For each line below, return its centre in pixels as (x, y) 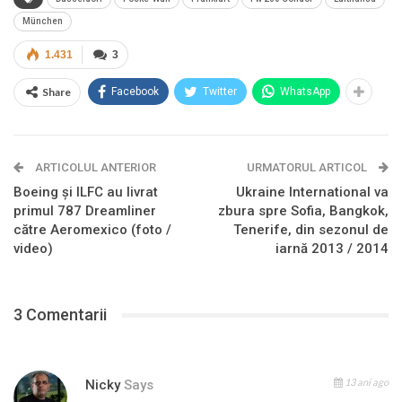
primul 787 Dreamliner (85, 211)
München (43, 22)
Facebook (135, 92)
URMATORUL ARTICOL (308, 168)
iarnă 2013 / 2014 (332, 249)
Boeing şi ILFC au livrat (86, 192)
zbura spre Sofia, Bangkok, (303, 211)
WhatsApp (305, 92)
